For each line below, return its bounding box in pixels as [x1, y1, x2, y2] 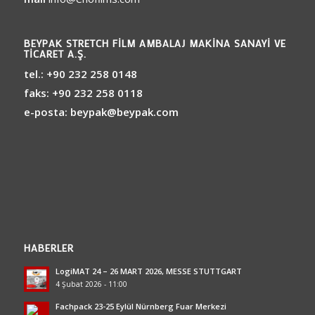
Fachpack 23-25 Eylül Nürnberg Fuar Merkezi [55, 301, 226, 312]
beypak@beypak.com [70, 104, 179, 119]
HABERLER [23, 241, 74, 255]
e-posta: [23, 104, 70, 119]
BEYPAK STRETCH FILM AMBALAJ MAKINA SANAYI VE [23, 36, 286, 50]
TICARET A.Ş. [23, 46, 86, 60]
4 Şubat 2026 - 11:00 [55, 279, 127, 290]
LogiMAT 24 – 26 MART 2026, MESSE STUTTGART [55, 266, 242, 277]
